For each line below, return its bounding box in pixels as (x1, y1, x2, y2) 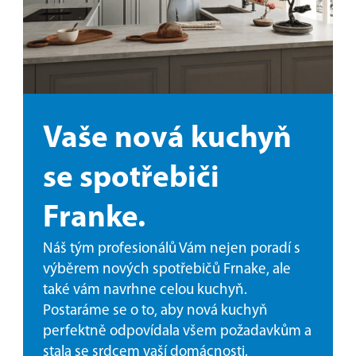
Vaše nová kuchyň (43, 124, 292, 155)
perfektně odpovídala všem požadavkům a (43, 324, 311, 339)
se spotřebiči (43, 164, 219, 195)
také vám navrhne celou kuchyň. (43, 283, 247, 298)
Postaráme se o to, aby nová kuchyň (43, 304, 268, 319)
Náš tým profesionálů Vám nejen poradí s (43, 242, 300, 257)
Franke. (43, 203, 145, 234)
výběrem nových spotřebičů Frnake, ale (43, 262, 291, 277)
